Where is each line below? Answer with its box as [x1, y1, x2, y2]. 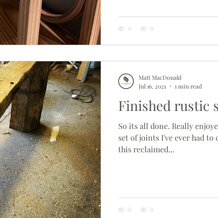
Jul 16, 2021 [139, 82, 166, 90]
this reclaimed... [118, 144, 174, 154]
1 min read [175, 82, 202, 90]
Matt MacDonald [139, 73, 182, 81]
